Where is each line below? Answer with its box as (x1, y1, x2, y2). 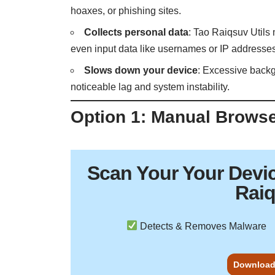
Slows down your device (84, 65, 198, 76)
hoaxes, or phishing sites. (71, 6, 182, 17)
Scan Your (87, 161, 182, 184)
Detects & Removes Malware (137, 220, 267, 231)
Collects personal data (84, 27, 189, 38)
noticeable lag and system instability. (71, 82, 230, 93)
